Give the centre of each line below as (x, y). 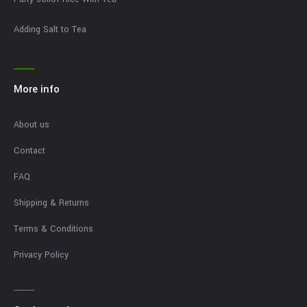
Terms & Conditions (53, 229)
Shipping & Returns (51, 203)
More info (37, 90)
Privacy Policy (41, 255)
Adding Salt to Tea (50, 30)
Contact (29, 151)
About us (32, 125)
